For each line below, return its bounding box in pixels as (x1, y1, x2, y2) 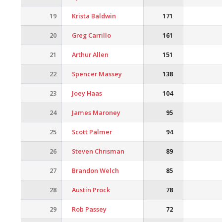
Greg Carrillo (72, 31, 111, 40)
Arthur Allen (72, 50, 109, 59)
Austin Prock (72, 185, 110, 194)
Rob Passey (72, 205, 107, 214)
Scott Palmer (72, 127, 112, 136)
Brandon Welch (72, 166, 119, 175)
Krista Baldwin (72, 11, 116, 20)
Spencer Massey (72, 69, 122, 78)
